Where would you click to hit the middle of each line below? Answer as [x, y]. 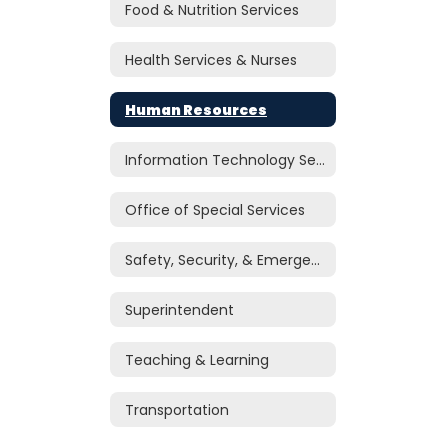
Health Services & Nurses [211, 59]
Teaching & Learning [197, 359]
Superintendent [179, 309]
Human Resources [196, 109]
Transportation [177, 409]
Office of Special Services [215, 209]
